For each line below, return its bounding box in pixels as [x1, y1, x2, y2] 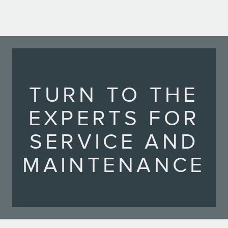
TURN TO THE [29, 82, 199, 108]
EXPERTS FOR [28, 106, 200, 131]
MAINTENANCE [22, 153, 206, 178]
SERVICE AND [29, 129, 199, 155]
